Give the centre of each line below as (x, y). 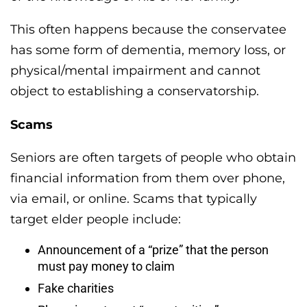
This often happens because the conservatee (148, 29)
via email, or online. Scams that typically (134, 199)
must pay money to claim (106, 267)
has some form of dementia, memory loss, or (148, 50)
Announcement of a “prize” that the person (153, 250)
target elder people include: (96, 220)
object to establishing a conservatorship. (135, 91)
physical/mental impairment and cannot (135, 70)
